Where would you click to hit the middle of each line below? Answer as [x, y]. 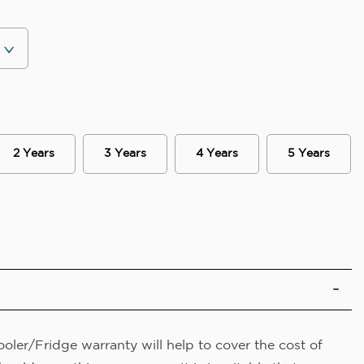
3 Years [126, 154]
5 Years [309, 154]
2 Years [33, 154]
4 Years [217, 154]
